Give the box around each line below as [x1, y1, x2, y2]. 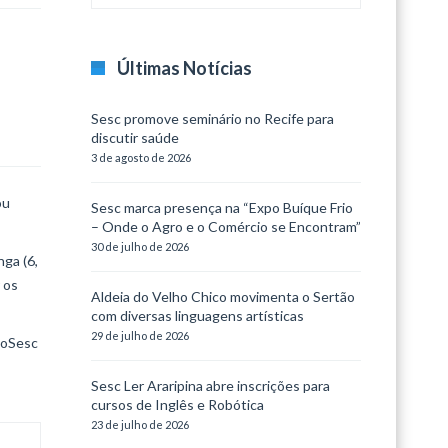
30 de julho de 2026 [91, 240, 189, 253]
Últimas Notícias [117, 57, 252, 79]
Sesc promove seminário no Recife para [91, 110, 334, 127]
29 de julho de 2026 [91, 329, 189, 342]
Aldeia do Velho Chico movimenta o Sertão [91, 288, 355, 305]
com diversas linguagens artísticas [91, 307, 304, 324]
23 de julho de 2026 [91, 418, 189, 431]
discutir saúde [91, 129, 179, 146]
